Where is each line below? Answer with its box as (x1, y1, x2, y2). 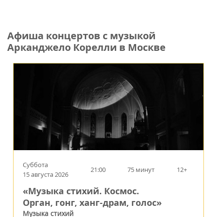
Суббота (23, 160, 48, 169)
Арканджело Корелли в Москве (7, 40, 166, 54)
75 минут (127, 165, 155, 174)
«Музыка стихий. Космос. (23, 185, 139, 197)
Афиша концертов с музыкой (7, 29, 155, 42)
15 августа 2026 (23, 170, 68, 179)
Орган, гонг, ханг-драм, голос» (23, 196, 162, 209)
